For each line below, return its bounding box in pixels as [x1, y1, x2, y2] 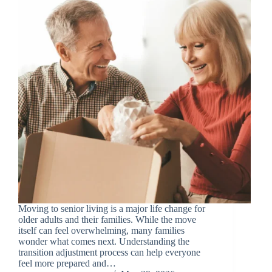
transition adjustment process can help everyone [18, 247, 200, 258]
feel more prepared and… [18, 258, 116, 269]
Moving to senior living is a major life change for [18, 203, 205, 214]
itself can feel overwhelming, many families [18, 225, 185, 236]
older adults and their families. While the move [18, 214, 196, 225]
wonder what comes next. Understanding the [18, 236, 189, 247]
